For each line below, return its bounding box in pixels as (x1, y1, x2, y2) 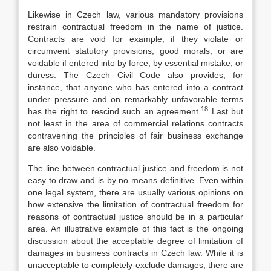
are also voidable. (28, 143, 96, 152)
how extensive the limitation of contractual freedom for (28, 200, 243, 209)
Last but (208, 106, 244, 116)
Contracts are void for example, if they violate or (28, 34, 243, 44)
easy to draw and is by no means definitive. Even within (28, 175, 243, 185)
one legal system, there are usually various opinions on (28, 188, 243, 197)
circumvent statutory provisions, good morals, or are (28, 46, 243, 56)
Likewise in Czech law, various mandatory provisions (28, 10, 243, 19)
